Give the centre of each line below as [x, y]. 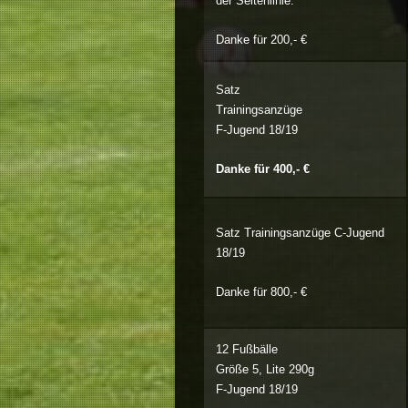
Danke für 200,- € [261, 39]
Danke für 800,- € [261, 291]
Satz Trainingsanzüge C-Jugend [300, 233]
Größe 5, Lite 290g [265, 370]
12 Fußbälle [246, 350]
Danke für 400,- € [262, 168]
